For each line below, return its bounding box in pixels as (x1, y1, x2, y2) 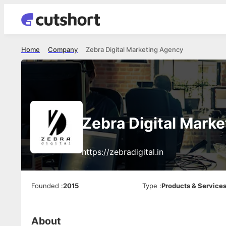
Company (48, 45, 78, 53)
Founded (31, 182, 59, 190)
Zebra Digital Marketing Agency (86, 45, 183, 53)
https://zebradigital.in (82, 147, 163, 157)
